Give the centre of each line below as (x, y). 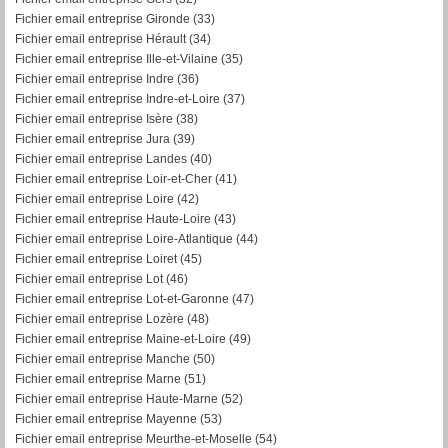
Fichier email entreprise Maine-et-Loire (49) (133, 338)
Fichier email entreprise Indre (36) (107, 78)
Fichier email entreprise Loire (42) (107, 198)
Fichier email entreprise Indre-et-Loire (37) (130, 98)
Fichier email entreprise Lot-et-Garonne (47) (134, 298)
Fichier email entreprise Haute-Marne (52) (129, 398)
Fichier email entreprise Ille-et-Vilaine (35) (129, 58)
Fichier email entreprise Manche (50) (115, 358)
